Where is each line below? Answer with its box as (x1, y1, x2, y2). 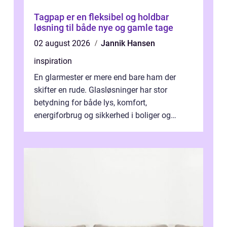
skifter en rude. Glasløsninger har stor (34, 85, 167, 95)
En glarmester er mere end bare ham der (34, 72, 176, 82)
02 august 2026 (34, 38, 92, 48)
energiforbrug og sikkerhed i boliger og (34, 110, 171, 120)
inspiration (34, 56, 72, 66)
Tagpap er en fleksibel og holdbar (34, 11, 169, 22)
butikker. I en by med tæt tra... (34, 123, 139, 133)
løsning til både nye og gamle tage (34, 22, 173, 33)
